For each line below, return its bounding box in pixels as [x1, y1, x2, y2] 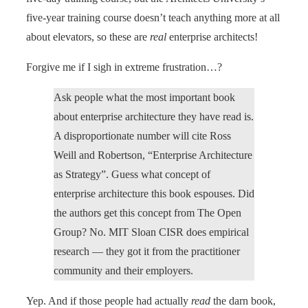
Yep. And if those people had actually [26, 294, 191, 307]
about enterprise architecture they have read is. [54, 110, 254, 122]
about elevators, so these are [26, 30, 150, 43]
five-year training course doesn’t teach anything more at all [26, 11, 280, 23]
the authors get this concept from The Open [54, 206, 241, 219]
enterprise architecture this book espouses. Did [54, 187, 254, 199]
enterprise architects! [166, 30, 258, 43]
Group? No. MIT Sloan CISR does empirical [54, 225, 249, 238]
